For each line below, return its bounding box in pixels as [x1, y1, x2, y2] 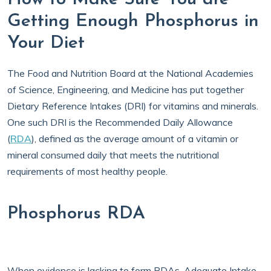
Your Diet [7, 34, 91, 53]
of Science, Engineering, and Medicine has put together [7, 83, 244, 96]
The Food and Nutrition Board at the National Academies [7, 67, 253, 79]
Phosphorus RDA [7, 204, 151, 223]
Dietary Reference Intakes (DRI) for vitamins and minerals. [7, 100, 258, 112]
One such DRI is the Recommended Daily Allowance [7, 116, 233, 128]
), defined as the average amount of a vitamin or [31, 132, 238, 145]
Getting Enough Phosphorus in [7, 12, 259, 31]
